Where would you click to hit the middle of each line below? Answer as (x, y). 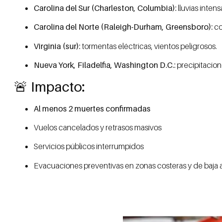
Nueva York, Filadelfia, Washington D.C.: (105, 65)
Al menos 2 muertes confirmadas (92, 108)
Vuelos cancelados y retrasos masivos (98, 128)
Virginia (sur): (57, 46)
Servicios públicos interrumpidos (89, 146)
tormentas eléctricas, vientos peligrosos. (149, 46)
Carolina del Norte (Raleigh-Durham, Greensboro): (123, 27)
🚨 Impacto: (50, 86)
